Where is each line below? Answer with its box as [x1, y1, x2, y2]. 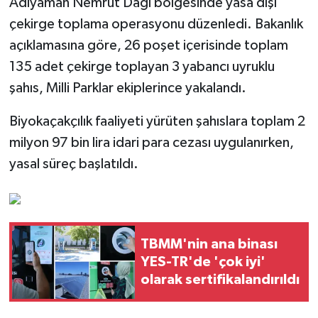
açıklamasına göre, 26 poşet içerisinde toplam [9, 38, 288, 53]
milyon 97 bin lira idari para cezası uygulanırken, [9, 136, 294, 150]
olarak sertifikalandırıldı [141, 272, 300, 287]
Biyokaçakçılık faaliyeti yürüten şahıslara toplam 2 [9, 114, 305, 129]
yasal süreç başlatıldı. [9, 157, 138, 172]
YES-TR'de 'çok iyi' [141, 254, 265, 269]
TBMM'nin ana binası [141, 236, 278, 251]
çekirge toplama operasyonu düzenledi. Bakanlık [9, 17, 303, 32]
